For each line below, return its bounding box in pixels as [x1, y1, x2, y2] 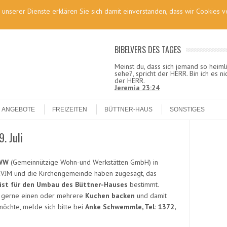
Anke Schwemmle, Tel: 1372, [85, 202, 175, 211]
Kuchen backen [85, 191, 135, 200]
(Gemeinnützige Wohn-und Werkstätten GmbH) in [9, 158, 158, 167]
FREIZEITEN [52, 106, 87, 113]
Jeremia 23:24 [114, 83, 160, 92]
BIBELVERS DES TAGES [114, 44, 181, 56]
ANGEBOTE [2, 106, 35, 113]
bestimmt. [128, 180, 159, 189]
